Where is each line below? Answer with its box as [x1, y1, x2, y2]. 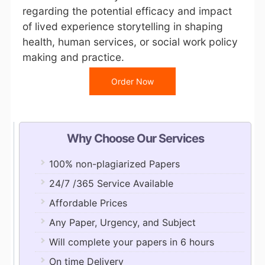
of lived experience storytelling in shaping [22, 20, 223, 33]
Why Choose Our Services [66, 131, 204, 146]
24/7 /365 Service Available [49, 177, 173, 189]
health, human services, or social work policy [22, 35, 238, 48]
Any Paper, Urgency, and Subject [49, 216, 196, 228]
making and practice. [22, 51, 124, 63]
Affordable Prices [49, 197, 127, 209]
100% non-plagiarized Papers [49, 158, 180, 170]
